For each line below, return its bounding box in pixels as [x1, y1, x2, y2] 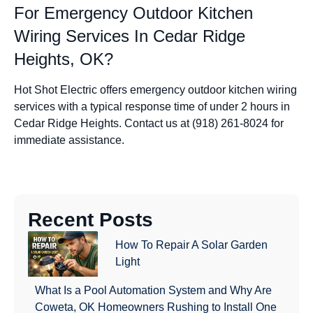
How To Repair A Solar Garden [115, 239, 268, 252]
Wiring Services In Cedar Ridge [14, 27, 245, 46]
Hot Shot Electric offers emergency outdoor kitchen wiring [14, 84, 297, 96]
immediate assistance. [14, 134, 124, 147]
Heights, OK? [14, 50, 113, 69]
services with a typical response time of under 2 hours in [14, 101, 290, 113]
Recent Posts [28, 208, 153, 231]
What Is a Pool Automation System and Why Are [35, 284, 272, 296]
